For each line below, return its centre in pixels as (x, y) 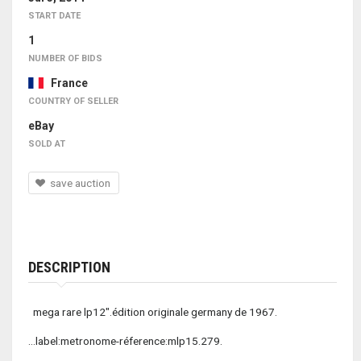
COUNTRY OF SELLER (73, 102)
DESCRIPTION (69, 268)
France (65, 83)
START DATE (54, 16)
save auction (83, 183)
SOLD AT (47, 144)
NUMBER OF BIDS (65, 59)
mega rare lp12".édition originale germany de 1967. (153, 312)
